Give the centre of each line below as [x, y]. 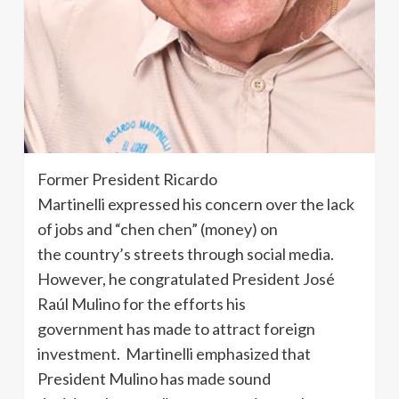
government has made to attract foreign [176, 328]
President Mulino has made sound [154, 378]
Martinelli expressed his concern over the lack [196, 204]
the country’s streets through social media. [186, 253]
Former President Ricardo [127, 179]
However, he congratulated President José [186, 278]
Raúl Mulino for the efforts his [142, 303]
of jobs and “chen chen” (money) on [158, 228]
